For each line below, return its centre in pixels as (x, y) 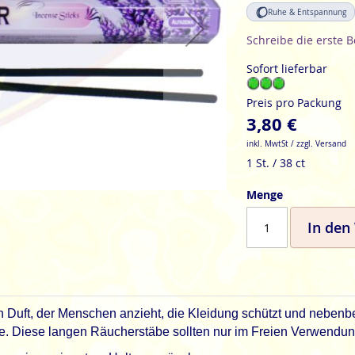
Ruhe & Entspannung (307, 12)
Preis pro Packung (294, 103)
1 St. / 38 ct (275, 163)
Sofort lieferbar (286, 69)
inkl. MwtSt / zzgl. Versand (296, 144)
